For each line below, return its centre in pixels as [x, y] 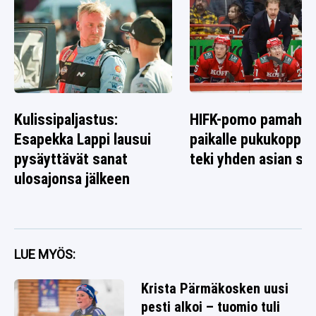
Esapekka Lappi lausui [83, 140]
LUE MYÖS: [45, 255]
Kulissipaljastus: [66, 120]
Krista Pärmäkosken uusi [215, 289]
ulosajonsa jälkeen [72, 179]
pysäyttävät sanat [71, 159]
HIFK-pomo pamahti [251, 120]
